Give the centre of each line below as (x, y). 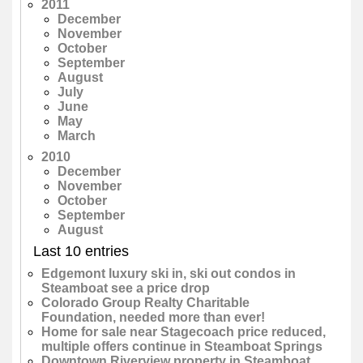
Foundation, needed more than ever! (153, 318)
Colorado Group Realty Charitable (145, 303)
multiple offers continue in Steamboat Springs (182, 347)
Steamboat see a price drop (126, 288)
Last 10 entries (81, 252)
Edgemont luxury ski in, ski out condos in (169, 274)
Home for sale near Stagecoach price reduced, (184, 332)
